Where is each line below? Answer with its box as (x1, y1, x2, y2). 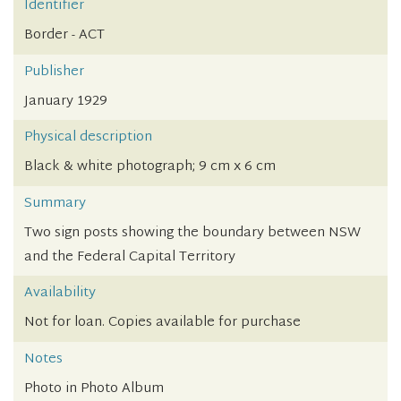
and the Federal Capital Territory (24, 244, 235, 269)
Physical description (24, 125, 152, 150)
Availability (24, 281, 96, 306)
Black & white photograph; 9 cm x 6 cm (24, 155, 276, 180)
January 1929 (24, 89, 107, 114)
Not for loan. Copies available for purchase (24, 311, 301, 336)
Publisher (24, 59, 84, 84)
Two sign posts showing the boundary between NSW (24, 220, 361, 245)
